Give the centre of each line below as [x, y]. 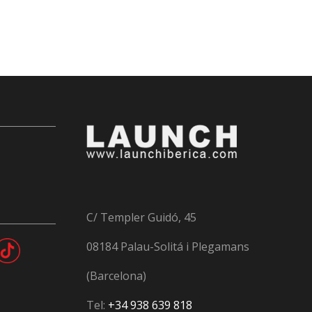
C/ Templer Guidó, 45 [141, 217]
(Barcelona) [116, 275]
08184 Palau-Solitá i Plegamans [167, 246]
